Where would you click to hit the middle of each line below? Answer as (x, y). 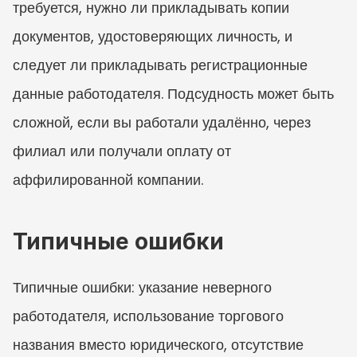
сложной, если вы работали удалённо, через (162, 122)
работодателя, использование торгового (148, 316)
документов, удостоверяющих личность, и (153, 36)
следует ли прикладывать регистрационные (160, 65)
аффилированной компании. (108, 179)
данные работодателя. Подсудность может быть (173, 93)
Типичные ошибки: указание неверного (142, 287)
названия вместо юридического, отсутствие (158, 344)
